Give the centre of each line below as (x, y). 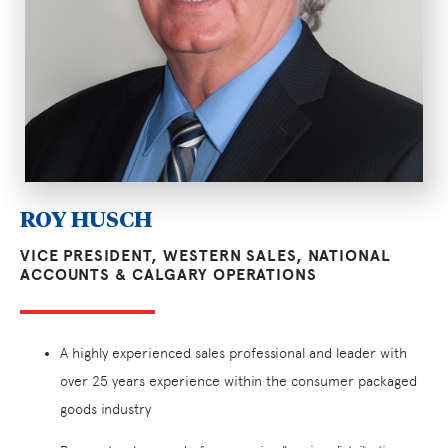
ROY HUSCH (86, 218)
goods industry (105, 409)
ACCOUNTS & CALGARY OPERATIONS (168, 275)
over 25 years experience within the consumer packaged (238, 381)
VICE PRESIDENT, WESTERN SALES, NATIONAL (205, 256)
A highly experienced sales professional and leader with (233, 353)
